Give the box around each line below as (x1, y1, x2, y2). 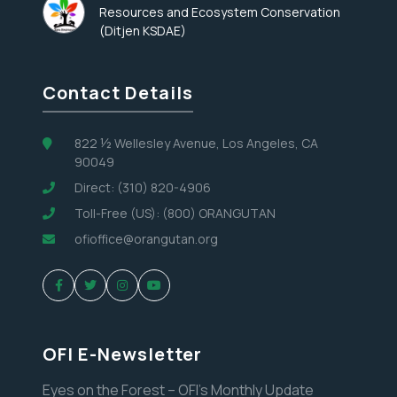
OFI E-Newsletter (43, 342, 202, 367)
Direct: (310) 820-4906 (74, 179, 211, 197)
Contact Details (43, 81, 193, 105)
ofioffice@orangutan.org (74, 230, 218, 248)
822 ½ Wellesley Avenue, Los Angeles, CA (74, 135, 318, 152)
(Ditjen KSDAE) (99, 22, 186, 40)
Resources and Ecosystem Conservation (99, 4, 340, 21)
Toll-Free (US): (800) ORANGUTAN (74, 205, 276, 222)
